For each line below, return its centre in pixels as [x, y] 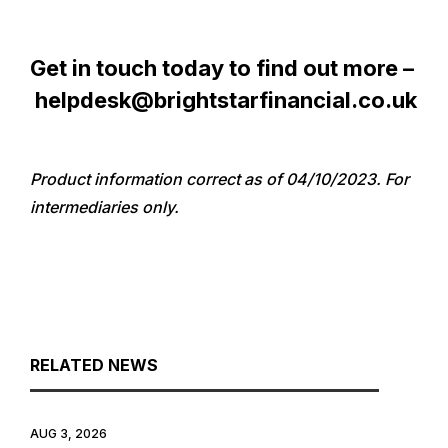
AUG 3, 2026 [68, 433]
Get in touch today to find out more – [222, 67]
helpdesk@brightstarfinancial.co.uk [226, 99]
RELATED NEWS [94, 364]
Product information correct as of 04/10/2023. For [219, 178]
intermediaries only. [104, 206]
